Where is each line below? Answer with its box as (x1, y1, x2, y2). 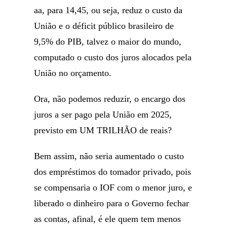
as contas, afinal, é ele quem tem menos (34, 214, 181, 224)
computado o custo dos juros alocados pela (34, 52, 192, 62)
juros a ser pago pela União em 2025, (34, 109, 172, 120)
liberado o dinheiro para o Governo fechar (34, 198, 190, 208)
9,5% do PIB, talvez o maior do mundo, (34, 36, 182, 47)
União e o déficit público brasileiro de (34, 21, 174, 31)
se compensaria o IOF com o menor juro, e (34, 182, 193, 193)
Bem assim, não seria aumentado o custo (34, 151, 184, 161)
